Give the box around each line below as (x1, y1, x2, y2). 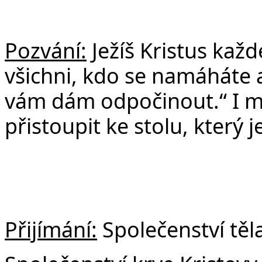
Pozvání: (5, 36, 87, 64)
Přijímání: (5, 215, 97, 243)
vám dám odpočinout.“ (5, 86, 232, 115)
